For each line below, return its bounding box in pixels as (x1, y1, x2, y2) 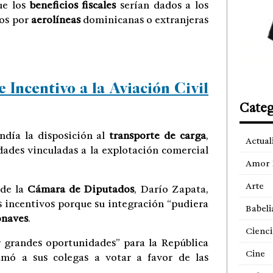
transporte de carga (109, 129, 206, 142)
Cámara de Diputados (27, 182, 135, 196)
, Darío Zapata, (134, 182, 208, 196)
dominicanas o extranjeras (80, 13, 208, 26)
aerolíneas (30, 13, 80, 26)
